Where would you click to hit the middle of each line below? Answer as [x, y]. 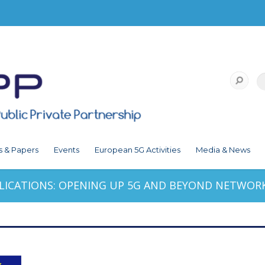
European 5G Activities [138, 150]
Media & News [223, 150]
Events [67, 150]
